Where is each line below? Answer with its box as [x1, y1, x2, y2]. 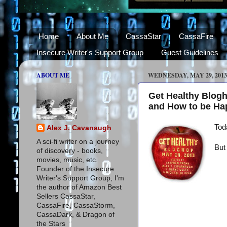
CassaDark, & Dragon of [36, 210, 115, 218]
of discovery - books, [36, 146, 103, 155]
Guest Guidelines [161, 48, 218, 57]
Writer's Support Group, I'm [36, 174, 124, 182]
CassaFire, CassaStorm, [36, 201, 115, 209]
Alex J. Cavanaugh [47, 124, 111, 132]
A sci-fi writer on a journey [36, 137, 119, 145]
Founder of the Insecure [36, 165, 114, 173]
